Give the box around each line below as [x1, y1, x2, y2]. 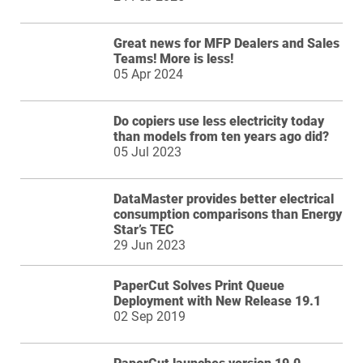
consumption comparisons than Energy [113, 207, 342, 222]
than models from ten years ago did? [113, 129, 329, 144]
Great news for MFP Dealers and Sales [113, 36, 340, 51]
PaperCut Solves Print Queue [113, 278, 284, 293]
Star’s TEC [113, 222, 174, 237]
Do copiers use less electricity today [113, 113, 324, 129]
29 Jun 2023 [113, 237, 186, 253]
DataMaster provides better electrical [113, 191, 334, 207]
